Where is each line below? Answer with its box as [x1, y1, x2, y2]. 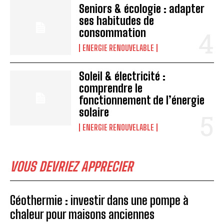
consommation [79, 25, 146, 39]
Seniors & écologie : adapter [79, 1, 205, 15]
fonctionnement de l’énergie [79, 93, 205, 107]
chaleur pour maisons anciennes [10, 206, 154, 221]
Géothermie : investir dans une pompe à [10, 192, 188, 207]
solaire [79, 105, 109, 119]
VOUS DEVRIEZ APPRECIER [10, 158, 133, 174]
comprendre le [79, 81, 143, 95]
